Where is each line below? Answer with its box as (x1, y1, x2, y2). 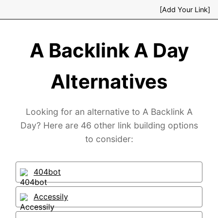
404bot (34, 167, 61, 177)
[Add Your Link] (160, 5, 210, 14)
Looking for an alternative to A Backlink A (25, 107, 193, 117)
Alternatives (51, 70, 167, 93)
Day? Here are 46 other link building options (20, 120, 198, 130)
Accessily (34, 192, 68, 201)
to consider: (85, 134, 133, 144)
